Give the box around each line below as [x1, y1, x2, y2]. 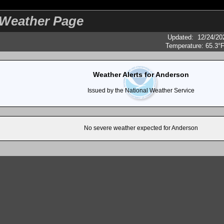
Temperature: [165, 42, 205, 50]
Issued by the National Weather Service [87, 87, 194, 94]
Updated [167, 33, 191, 41]
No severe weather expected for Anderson [83, 124, 198, 132]
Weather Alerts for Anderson [92, 70, 189, 79]
